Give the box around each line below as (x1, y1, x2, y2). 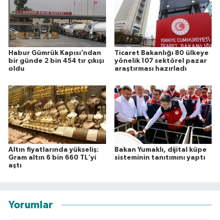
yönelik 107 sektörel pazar (114, 57, 207, 65)
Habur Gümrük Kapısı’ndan (8, 50, 101, 57)
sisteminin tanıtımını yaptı (114, 154, 205, 162)
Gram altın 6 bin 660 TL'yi (8, 154, 96, 162)
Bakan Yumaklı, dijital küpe (114, 146, 207, 154)
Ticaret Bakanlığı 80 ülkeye (114, 50, 209, 57)
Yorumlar (8, 199, 53, 210)
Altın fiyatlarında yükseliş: (8, 146, 99, 154)
